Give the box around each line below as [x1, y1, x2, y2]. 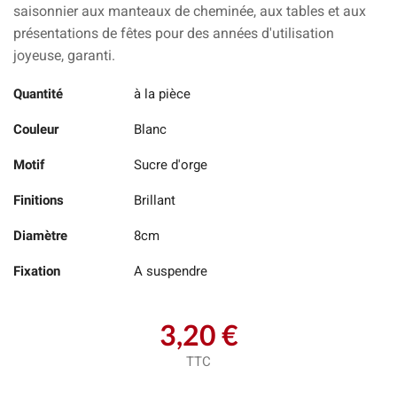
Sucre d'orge [133, 157, 207, 173]
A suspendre [133, 263, 207, 279]
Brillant [133, 192, 175, 208]
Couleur [13, 121, 58, 137]
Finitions [13, 192, 64, 208]
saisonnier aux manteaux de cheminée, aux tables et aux [13, 3, 366, 19]
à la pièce [133, 86, 191, 102]
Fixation [13, 263, 60, 279]
